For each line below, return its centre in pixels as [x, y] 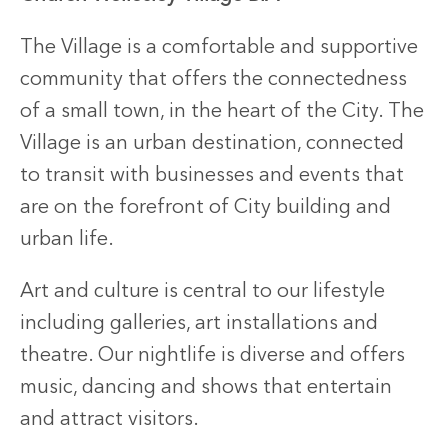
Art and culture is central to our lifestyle [202, 292]
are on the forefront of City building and [205, 208]
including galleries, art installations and [199, 324]
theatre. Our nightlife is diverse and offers [212, 356]
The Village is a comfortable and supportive [219, 48]
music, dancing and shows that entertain [206, 388]
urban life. [67, 240]
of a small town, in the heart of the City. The [222, 112]
